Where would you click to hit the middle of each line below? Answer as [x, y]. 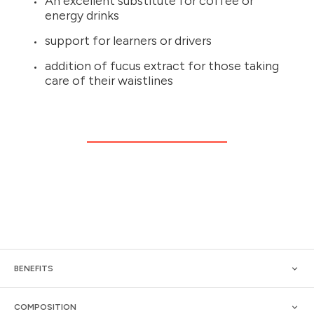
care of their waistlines [109, 81]
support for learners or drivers [128, 41]
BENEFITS [34, 268]
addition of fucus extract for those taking [162, 66]
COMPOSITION [45, 307]
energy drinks [82, 16]
